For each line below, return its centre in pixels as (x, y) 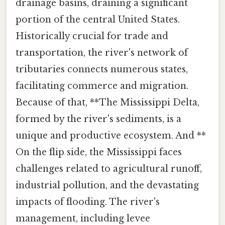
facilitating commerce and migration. (102, 86)
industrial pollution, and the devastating (107, 186)
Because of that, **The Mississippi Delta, (107, 103)
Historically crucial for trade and (92, 36)
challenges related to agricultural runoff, (109, 169)
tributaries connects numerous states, (102, 70)
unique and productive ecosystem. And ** (111, 136)
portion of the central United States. (98, 20)
